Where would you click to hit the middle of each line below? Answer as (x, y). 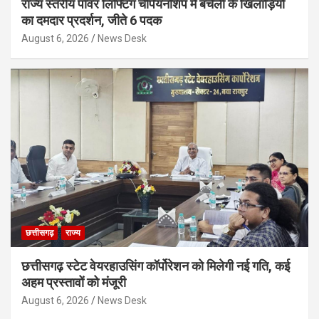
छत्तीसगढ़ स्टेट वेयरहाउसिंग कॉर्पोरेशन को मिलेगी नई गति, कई (156, 266)
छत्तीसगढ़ (40, 232)
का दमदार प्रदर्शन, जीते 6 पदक (91, 20)
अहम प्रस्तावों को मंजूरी (74, 282)
